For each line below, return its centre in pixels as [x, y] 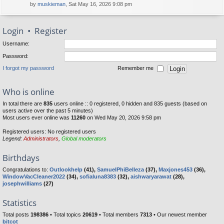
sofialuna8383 [98, 176]
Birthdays [21, 158]
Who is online [28, 92]
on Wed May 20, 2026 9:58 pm [123, 117]
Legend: [13, 138]
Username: [16, 43]
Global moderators [84, 138]
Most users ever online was [37, 117]
